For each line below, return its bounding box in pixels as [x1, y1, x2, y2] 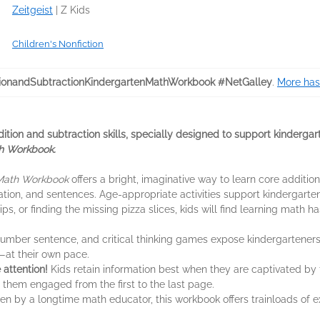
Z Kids [61, 4, 90, 16]
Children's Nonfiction [12, 39, 104, 49]
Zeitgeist [12, 4, 53, 16]
